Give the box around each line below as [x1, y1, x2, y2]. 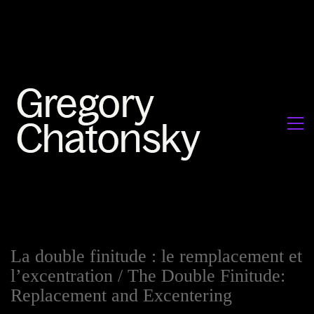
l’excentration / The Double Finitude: [11, 266, 285, 286]
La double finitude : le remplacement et [11, 246, 302, 266]
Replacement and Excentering [11, 285, 232, 306]
